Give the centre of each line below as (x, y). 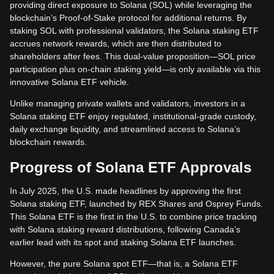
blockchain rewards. (48, 142)
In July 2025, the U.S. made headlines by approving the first (125, 191)
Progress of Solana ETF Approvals (131, 167)
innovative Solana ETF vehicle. (69, 82)
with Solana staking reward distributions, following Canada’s (125, 229)
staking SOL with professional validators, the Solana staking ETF (134, 31)
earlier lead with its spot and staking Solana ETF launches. (123, 242)
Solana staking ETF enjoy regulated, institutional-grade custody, (133, 116)
